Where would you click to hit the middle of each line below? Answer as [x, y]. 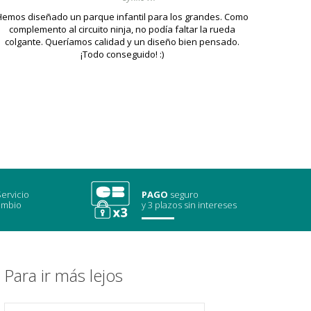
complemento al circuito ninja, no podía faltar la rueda [122, 30]
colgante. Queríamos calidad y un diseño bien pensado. [122, 42]
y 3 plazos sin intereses [189, 205]
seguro [184, 195]
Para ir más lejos [63, 276]
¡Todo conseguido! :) [122, 54]
